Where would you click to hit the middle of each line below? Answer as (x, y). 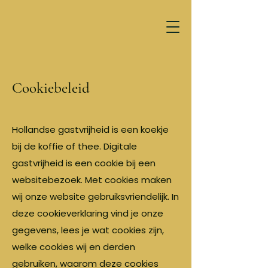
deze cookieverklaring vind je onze (88, 213)
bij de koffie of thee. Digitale (74, 146)
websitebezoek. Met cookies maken (92, 180)
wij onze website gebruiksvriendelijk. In (95, 197)
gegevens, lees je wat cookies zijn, (88, 230)
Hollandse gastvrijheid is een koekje (90, 130)
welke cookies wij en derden (74, 247)
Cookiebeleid (51, 88)
